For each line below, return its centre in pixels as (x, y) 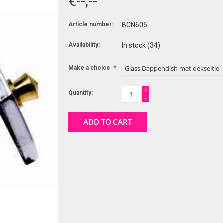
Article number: (90, 24)
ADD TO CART (107, 122)
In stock (134, 45)
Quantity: (80, 92)
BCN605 (134, 25)
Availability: (84, 45)
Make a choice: (90, 67)
